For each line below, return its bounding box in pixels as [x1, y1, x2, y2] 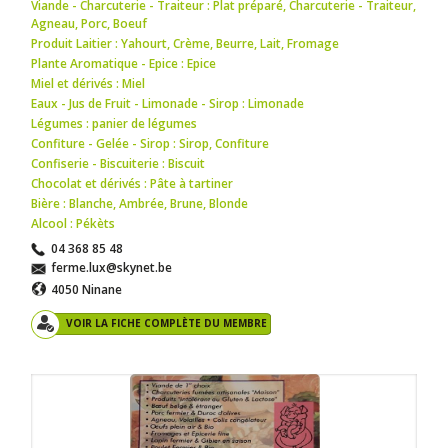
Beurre [216, 34, 255, 52]
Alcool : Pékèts [31, 214, 116, 232]
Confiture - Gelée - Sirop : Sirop [31, 134, 210, 152]
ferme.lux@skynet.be [51, 258, 173, 276]
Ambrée [119, 194, 165, 212]
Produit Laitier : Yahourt [31, 34, 168, 52]
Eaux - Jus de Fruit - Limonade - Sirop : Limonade [31, 94, 305, 112]
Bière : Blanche [31, 194, 114, 212]
